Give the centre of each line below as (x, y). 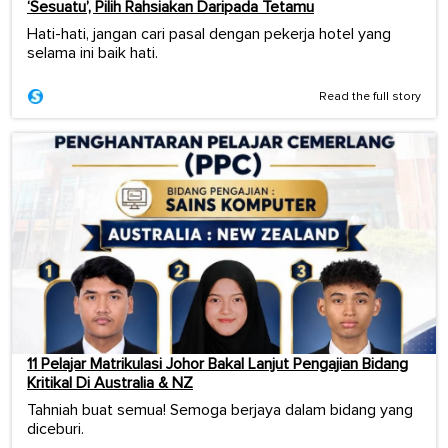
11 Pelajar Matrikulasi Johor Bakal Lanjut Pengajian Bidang (217, 363)
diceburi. (55, 428)
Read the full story (370, 97)
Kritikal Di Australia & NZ (110, 382)
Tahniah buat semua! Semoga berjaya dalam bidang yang (220, 409)
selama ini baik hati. (92, 53)
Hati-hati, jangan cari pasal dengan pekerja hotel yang (209, 34)
